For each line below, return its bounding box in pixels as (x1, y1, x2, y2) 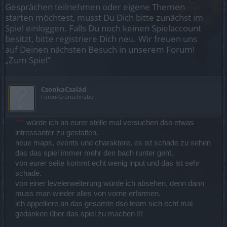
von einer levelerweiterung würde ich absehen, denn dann (15, 179, 204, 187)
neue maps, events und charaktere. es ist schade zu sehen (15, 139, 211, 147)
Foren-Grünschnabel (41, 93, 95, 100)
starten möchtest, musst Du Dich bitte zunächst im (5, 12, 203, 23)
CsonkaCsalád (41, 85, 86, 94)
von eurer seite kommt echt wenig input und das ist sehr (15, 159, 200, 167)
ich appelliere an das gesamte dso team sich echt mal (15, 200, 193, 208)
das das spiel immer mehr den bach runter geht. (15, 149, 173, 157)
